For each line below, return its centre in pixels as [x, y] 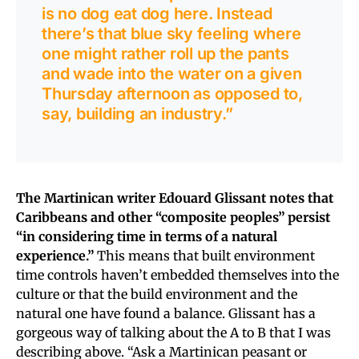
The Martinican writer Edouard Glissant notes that [175, 198]
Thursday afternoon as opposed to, [172, 93]
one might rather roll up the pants [165, 53]
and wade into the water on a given [172, 73]
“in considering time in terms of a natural [147, 236]
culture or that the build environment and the [157, 294]
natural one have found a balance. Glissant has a [166, 313]
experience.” [55, 255]
